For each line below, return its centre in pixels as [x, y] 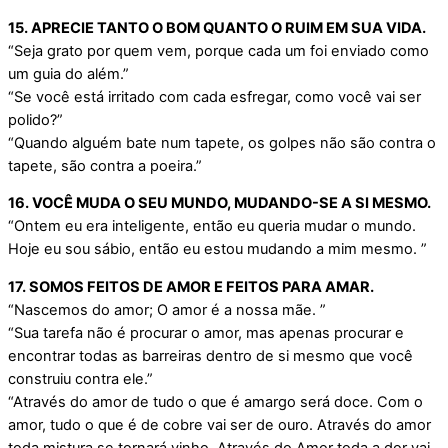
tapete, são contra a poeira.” [105, 165]
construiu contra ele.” [80, 378]
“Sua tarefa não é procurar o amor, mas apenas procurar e [206, 332]
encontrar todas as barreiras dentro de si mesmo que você [210, 355]
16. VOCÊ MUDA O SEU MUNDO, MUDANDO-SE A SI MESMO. [219, 203]
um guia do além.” [68, 73]
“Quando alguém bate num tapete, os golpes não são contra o [222, 142]
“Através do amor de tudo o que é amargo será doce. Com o [215, 401]
